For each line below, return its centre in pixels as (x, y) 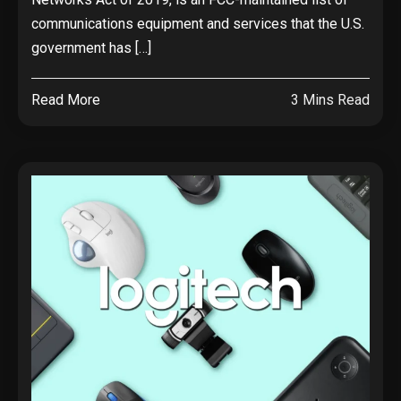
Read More (66, 100)
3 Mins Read (330, 100)
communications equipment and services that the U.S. (198, 24)
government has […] (91, 48)
